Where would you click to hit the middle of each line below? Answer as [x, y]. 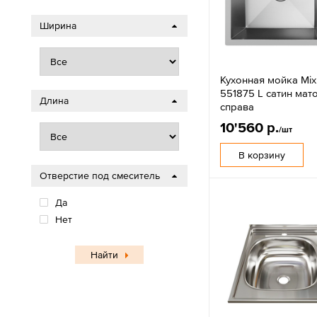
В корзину [262, 155]
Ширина [58, 25]
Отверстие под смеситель [100, 175]
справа [237, 106]
